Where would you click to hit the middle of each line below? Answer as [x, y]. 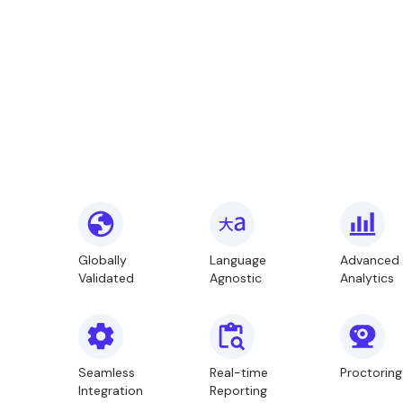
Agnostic [235, 278]
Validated [106, 278]
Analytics [367, 278]
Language [237, 260]
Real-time [238, 372]
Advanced [370, 260]
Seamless [107, 372]
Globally [103, 260]
